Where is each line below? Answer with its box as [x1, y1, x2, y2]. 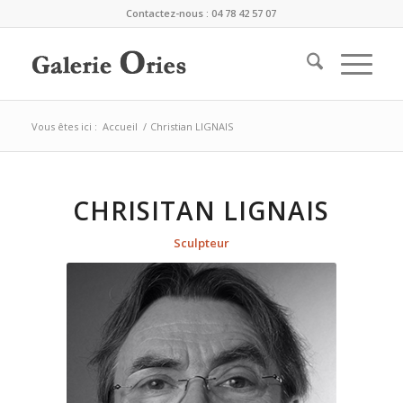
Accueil [102, 120, 138, 133]
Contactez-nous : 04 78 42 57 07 [126, 6, 277, 20]
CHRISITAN [73, 193, 224, 228]
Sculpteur [173, 235, 229, 252]
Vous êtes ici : [31, 120, 97, 133]
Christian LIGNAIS [149, 120, 233, 133]
